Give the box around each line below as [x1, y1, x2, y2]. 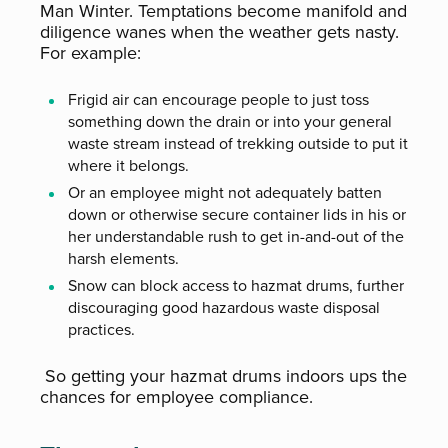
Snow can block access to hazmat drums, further [68, 274, 404, 297]
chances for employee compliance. [40, 384, 313, 410]
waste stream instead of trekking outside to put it [68, 132, 408, 155]
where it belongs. [68, 154, 193, 177]
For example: [40, 40, 141, 66]
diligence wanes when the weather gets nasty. [40, 19, 399, 45]
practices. [68, 318, 139, 341]
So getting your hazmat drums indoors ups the [45, 363, 407, 389]
